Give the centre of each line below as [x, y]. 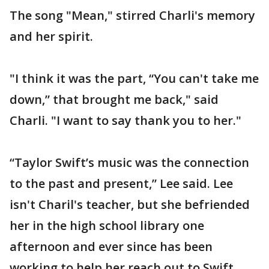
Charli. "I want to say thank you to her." [125, 120]
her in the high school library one [107, 225]
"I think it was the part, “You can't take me [134, 78]
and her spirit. [51, 36]
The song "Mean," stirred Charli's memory [132, 15]
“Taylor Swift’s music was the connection [129, 162]
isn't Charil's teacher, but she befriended [130, 204]
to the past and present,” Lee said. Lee [121, 183]
